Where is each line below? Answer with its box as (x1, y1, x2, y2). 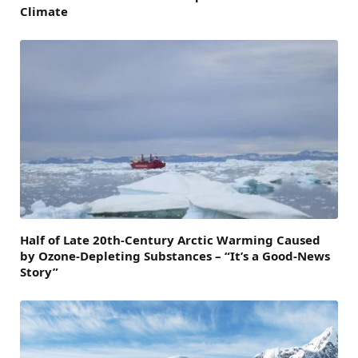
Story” (20, 263, 58, 280)
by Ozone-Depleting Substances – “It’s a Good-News (20, 247, 330, 264)
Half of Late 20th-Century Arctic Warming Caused (20, 231, 320, 248)
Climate (20, 2, 68, 19)
